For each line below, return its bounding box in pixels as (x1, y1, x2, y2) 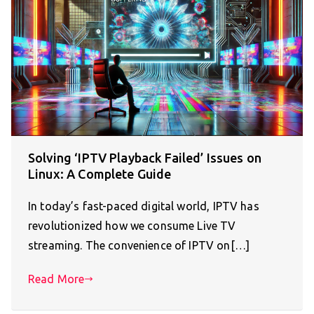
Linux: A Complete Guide (28, 167, 172, 182)
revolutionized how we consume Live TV (28, 219, 236, 233)
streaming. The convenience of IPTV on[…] (28, 239, 250, 252)
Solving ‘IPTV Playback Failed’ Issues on (28, 151, 261, 165)
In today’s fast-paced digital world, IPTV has (28, 200, 259, 213)
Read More (28, 273, 85, 286)
